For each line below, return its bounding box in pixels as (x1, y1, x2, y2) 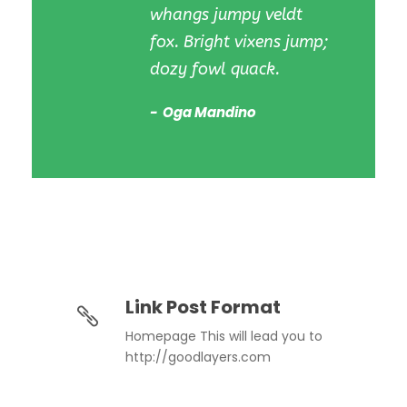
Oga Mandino (160, 102, 256, 122)
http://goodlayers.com (125, 347, 271, 366)
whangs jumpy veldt (150, 4, 303, 25)
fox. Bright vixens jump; (150, 31, 328, 52)
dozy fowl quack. (150, 58, 280, 79)
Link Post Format (125, 293, 281, 320)
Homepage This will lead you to (125, 326, 323, 345)
